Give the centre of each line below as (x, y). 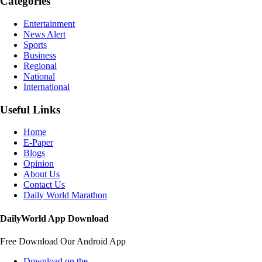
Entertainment (49, 23)
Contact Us (44, 185)
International (46, 87)
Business (40, 55)
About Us (42, 174)
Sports (35, 44)
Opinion (39, 164)
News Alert (44, 34)
